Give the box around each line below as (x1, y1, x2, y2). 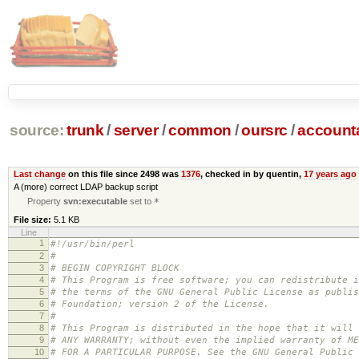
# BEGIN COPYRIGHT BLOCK (50, 262, 179, 273)
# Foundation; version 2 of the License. (50, 298, 269, 309)
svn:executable (63, 196, 128, 206)
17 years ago (303, 168, 357, 179)
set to (127, 196, 155, 206)
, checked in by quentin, (200, 168, 304, 179)
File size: (13, 214, 51, 224)
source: (9, 122, 64, 139)
